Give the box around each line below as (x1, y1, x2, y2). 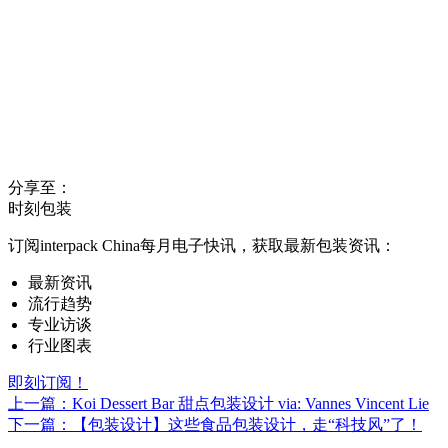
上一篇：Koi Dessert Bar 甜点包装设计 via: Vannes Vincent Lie (8, 395, 429, 413)
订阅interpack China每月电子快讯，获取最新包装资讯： (8, 237, 396, 255)
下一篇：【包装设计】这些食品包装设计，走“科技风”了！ (8, 416, 422, 434)
